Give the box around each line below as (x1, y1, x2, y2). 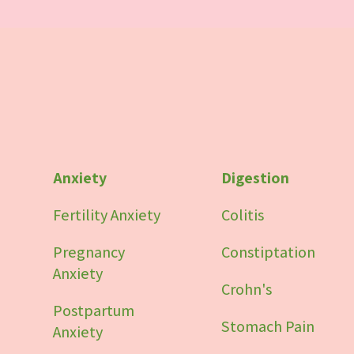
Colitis (220, 204, 264, 225)
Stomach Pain (220, 315, 314, 337)
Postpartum (53, 299, 135, 321)
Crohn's (220, 278, 272, 299)
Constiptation (220, 241, 315, 262)
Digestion (220, 167, 289, 188)
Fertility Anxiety (53, 204, 161, 225)
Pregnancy (53, 241, 126, 262)
